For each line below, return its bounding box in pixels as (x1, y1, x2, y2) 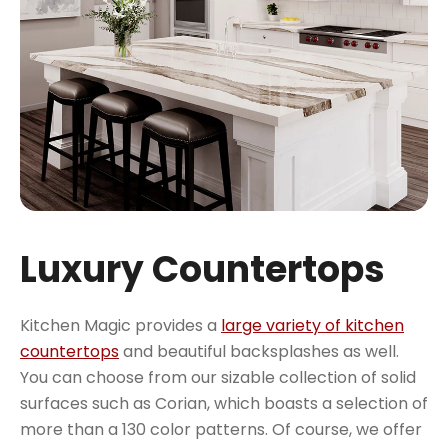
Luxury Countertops (20, 243, 385, 295)
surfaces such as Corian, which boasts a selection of (20, 391, 428, 415)
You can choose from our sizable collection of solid (20, 365, 416, 389)
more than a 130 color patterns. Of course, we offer (20, 417, 422, 441)
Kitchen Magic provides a (20, 313, 221, 337)
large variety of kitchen (221, 313, 404, 337)
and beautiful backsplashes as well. (119, 339, 399, 363)
